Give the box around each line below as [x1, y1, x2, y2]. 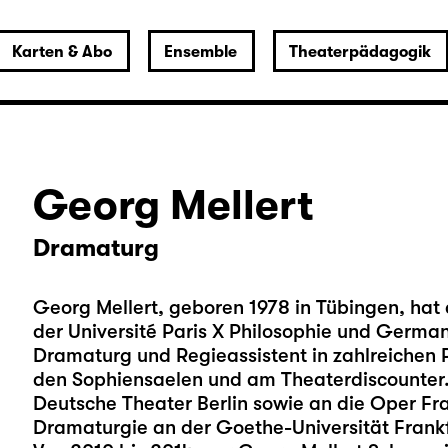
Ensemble [163, 43, 237, 61]
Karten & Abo [11, 43, 112, 61]
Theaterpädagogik [288, 43, 431, 61]
